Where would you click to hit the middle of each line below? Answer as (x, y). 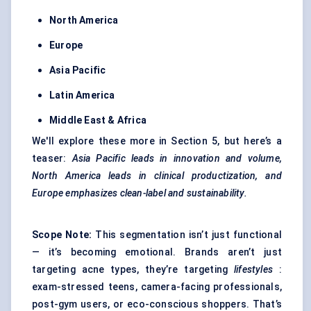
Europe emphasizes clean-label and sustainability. (140, 193)
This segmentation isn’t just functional (187, 235)
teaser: (52, 159)
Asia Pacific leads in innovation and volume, (177, 159)
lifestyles (253, 270)
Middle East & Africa (98, 120)
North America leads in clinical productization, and (157, 176)
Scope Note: (62, 235)
